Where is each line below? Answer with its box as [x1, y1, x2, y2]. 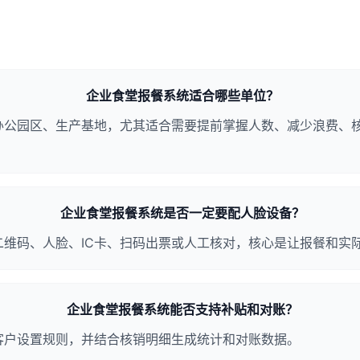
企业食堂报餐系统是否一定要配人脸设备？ [60, 205, 305, 221]
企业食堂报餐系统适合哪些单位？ [86, 88, 280, 104]
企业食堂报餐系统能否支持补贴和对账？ [67, 301, 299, 317]
